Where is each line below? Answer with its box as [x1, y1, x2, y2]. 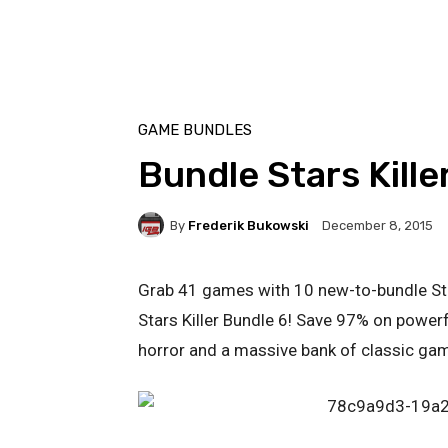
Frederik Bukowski [188, 217, 309, 233]
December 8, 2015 [322, 218, 433, 234]
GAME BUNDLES [138, 121, 252, 140]
